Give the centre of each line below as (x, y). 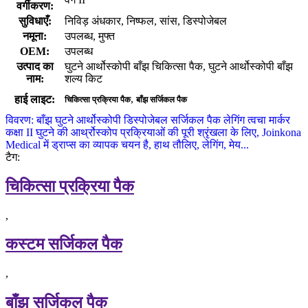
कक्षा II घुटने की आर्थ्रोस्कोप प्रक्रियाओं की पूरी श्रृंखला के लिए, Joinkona (153, 132)
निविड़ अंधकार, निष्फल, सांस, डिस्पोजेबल (146, 21)
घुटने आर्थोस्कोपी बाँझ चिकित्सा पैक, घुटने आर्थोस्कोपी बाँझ (179, 66)
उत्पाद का (35, 66)
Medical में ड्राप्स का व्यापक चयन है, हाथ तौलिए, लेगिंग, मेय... (127, 144)
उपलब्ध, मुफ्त (90, 36)
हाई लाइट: (35, 99)
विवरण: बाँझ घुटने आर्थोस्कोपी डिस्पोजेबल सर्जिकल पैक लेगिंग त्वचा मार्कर (148, 120)
